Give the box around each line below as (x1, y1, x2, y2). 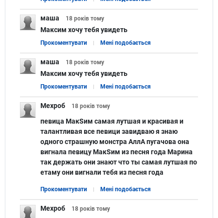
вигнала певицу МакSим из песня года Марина (40, 147, 193, 156)
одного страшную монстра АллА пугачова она (40, 137, 189, 145)
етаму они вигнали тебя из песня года (40, 168, 163, 176)
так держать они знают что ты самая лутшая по (40, 158, 197, 166)
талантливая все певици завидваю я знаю (40, 127, 178, 135)
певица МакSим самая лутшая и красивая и (40, 117, 183, 125)
